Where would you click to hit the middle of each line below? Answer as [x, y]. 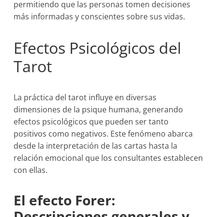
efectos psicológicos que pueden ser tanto [91, 122]
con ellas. [31, 170]
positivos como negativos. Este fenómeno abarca [103, 134]
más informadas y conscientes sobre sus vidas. [100, 16]
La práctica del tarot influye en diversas [85, 97]
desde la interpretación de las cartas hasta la [96, 146]
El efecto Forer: [65, 200]
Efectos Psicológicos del [98, 48]
